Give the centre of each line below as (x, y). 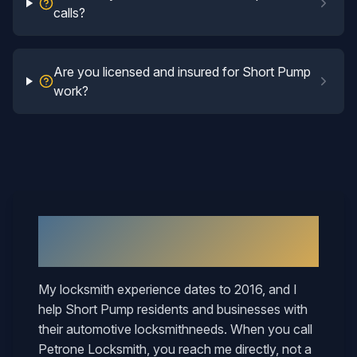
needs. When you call (251, 329)
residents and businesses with (221, 309)
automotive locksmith (127, 329)
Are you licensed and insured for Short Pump (182, 72)
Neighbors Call (243, 228)
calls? (70, 13)
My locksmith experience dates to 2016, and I (168, 289)
